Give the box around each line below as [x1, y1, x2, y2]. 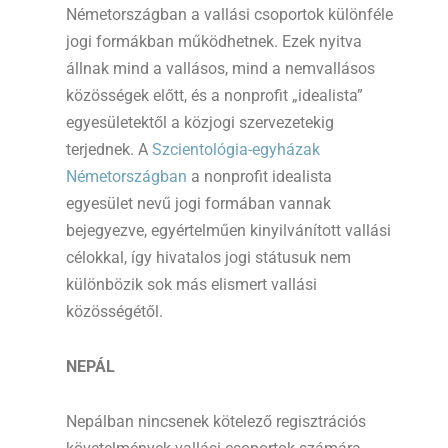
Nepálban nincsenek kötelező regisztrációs [66, 412, 366, 432]
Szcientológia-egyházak [152, 140, 320, 160]
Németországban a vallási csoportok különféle [66, 5, 393, 25]
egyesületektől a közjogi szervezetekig [66, 113, 334, 133]
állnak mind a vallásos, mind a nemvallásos [66, 59, 375, 79]
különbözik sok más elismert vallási [66, 275, 317, 295]
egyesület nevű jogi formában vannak [66, 194, 331, 214]
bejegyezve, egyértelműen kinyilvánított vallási [66, 221, 391, 241]
